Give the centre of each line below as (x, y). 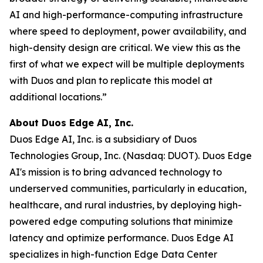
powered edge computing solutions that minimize (121, 221)
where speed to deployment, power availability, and (128, 31)
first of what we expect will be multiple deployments (127, 64)
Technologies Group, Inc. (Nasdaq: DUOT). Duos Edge (131, 156)
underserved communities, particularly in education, (128, 188)
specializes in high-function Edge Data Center (113, 254)
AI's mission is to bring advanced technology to (116, 172)
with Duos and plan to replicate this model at (111, 80)
